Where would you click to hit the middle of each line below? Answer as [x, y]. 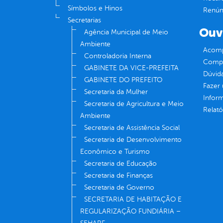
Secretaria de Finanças [118, 176]
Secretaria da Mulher [116, 92]
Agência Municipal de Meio [126, 32]
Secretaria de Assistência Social [132, 128]
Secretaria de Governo [119, 188]
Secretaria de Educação [120, 164]
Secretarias [84, 20]
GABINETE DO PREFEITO [123, 80]
